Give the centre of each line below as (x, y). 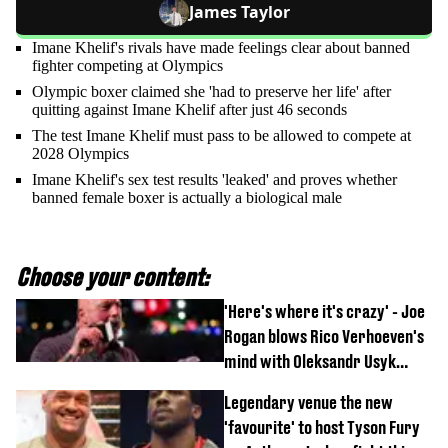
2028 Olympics (80, 153)
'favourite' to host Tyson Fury (322, 427)
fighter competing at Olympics (127, 65)
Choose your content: (112, 276)
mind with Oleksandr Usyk (310, 361)
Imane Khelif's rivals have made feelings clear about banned (221, 47)
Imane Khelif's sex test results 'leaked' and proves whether (214, 179)
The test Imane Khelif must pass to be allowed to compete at (221, 135)
